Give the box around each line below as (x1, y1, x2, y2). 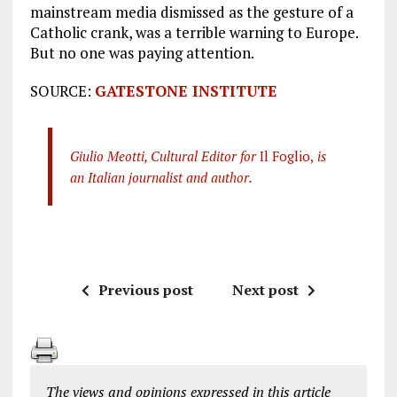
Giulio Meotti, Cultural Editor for (69, 146, 256, 165)
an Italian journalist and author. (69, 167, 253, 186)
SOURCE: (29, 80, 95, 101)
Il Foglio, (255, 146, 314, 165)
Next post (231, 279, 299, 300)
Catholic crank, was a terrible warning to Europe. (29, 21, 358, 43)
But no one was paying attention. (29, 42, 254, 63)
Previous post (97, 279, 193, 300)
